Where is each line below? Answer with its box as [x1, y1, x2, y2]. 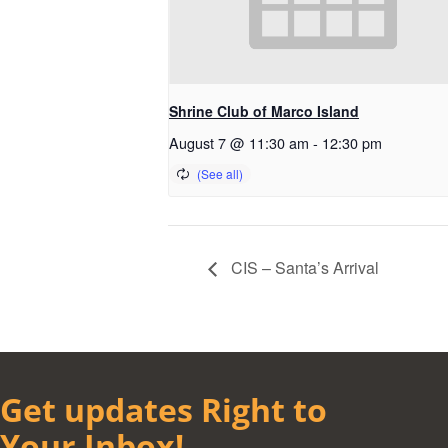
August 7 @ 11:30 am [169, 132, 309, 154]
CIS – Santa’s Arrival [227, 256, 379, 279]
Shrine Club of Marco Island [169, 101, 359, 122]
